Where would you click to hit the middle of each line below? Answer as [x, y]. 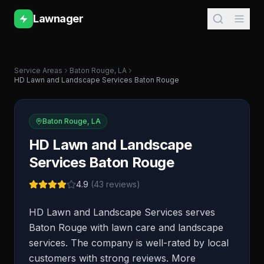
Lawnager [58, 19]
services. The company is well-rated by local [129, 243]
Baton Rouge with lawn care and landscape [126, 227]
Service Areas [38, 70]
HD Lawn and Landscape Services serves [122, 212]
